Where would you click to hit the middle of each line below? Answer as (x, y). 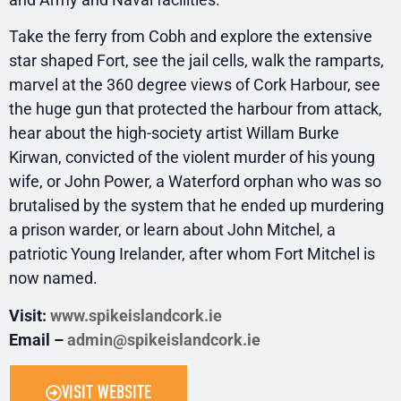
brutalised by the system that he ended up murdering (196, 206)
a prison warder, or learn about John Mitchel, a (172, 230)
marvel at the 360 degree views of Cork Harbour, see (195, 85)
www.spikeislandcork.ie (136, 315)
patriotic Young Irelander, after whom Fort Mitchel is (192, 254)
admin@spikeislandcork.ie (164, 339)
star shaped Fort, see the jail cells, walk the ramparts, (196, 61)
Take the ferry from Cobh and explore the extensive (191, 37)
